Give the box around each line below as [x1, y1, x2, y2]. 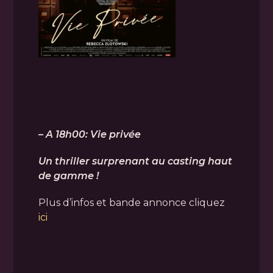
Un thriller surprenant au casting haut [38, 155, 232, 167]
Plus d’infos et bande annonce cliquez [38, 196, 225, 208]
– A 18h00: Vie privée [38, 128, 141, 140]
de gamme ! [38, 169, 99, 182]
